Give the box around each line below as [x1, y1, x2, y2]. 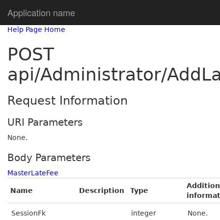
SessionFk [11, 209, 46, 217]
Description [79, 187, 124, 194]
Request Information [7, 94, 128, 108]
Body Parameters [7, 152, 90, 164]
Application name [7, 6, 75, 19]
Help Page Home [7, 26, 65, 33]
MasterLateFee [7, 169, 58, 177]
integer [131, 209, 156, 217]
